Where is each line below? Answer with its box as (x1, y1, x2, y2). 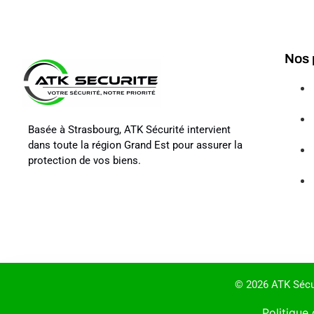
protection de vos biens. (28, 153, 141, 167)
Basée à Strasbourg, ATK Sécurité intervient (28, 123, 231, 136)
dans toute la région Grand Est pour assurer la (28, 138, 243, 151)
